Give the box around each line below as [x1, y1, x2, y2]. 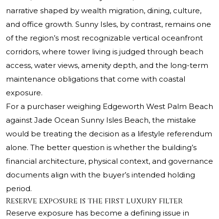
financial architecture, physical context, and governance [6, 156, 213, 166]
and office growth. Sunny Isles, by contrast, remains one [6, 20, 211, 29]
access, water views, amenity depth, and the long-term [6, 61, 208, 70]
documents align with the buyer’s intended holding [6, 170, 195, 180]
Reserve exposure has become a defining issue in [6, 208, 189, 218]
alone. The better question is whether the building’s [6, 143, 197, 153]
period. [6, 184, 32, 194]
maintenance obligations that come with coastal [6, 74, 185, 84]
